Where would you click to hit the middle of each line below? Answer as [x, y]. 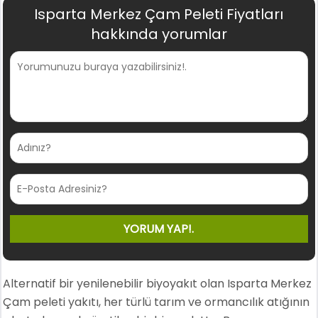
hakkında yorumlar [159, 34]
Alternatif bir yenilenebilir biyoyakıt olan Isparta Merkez [158, 284]
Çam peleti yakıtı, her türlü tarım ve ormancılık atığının [157, 302]
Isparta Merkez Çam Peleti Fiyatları [159, 14]
